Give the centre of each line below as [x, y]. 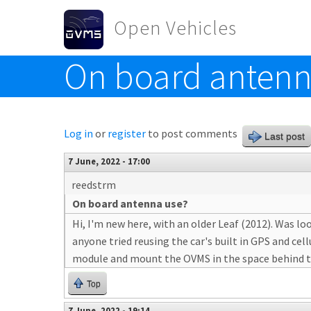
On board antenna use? [130, 203]
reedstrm [94, 185]
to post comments [192, 133]
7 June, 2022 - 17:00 [109, 161]
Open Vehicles [175, 28]
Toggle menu [95, 64]
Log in [78, 133]
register [127, 133]
